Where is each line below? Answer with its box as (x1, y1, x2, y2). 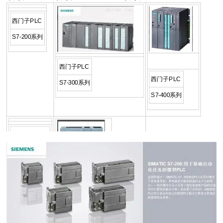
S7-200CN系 (12, 147, 46, 154)
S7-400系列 (151, 91, 182, 99)
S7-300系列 (59, 79, 91, 86)
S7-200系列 (12, 33, 43, 41)
